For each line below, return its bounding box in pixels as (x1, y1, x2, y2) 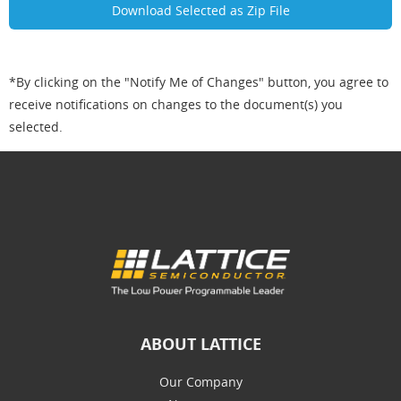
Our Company (158, 372, 243, 390)
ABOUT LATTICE (140, 332, 261, 355)
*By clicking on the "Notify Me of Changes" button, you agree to (9, 73, 388, 90)
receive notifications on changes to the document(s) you (9, 95, 343, 113)
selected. (9, 117, 63, 135)
